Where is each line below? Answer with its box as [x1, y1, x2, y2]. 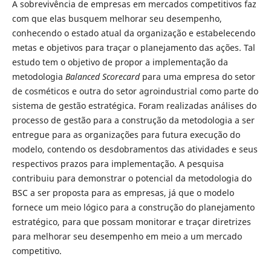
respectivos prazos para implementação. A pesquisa [11, 157, 224, 169]
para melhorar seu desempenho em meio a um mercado [11, 230, 242, 242]
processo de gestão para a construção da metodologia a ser [11, 114, 255, 126]
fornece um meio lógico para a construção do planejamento [11, 201, 255, 213]
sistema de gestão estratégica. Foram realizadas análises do [11, 99, 256, 111]
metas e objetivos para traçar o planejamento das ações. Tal [11, 41, 255, 53]
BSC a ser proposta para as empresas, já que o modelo [11, 186, 234, 198]
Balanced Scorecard [65, 70, 140, 82]
